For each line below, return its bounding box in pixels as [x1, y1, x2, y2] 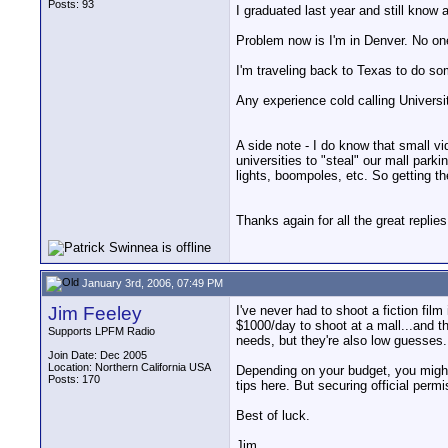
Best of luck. [236, 408, 310, 423]
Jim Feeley [48, 303, 142, 324]
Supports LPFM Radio [48, 325, 155, 337]
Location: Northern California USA [48, 361, 211, 373]
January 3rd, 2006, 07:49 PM [79, 276, 223, 289]
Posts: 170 [48, 373, 100, 385]
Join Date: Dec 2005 [48, 349, 147, 361]
